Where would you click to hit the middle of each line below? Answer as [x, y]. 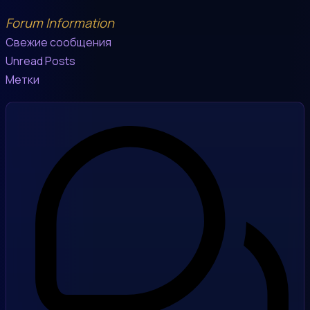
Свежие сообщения [58, 42]
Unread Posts [40, 61]
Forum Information [60, 22]
